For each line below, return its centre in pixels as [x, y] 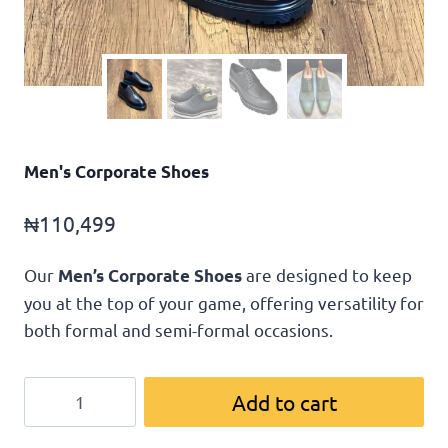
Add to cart [284, 401]
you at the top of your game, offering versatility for [224, 302]
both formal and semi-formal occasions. [178, 329]
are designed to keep [327, 274]
